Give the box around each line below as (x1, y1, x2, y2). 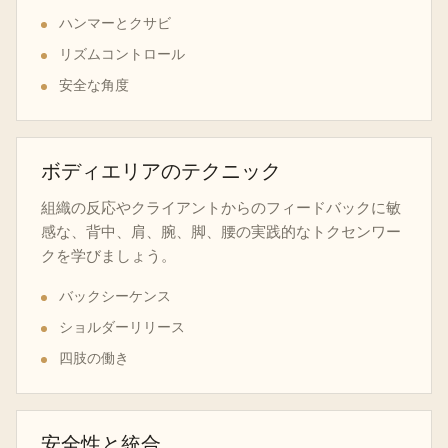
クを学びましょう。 (41, 245, 176, 265)
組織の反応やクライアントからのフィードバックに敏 (41, 197, 401, 217)
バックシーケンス (59, 286, 171, 305)
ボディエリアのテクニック (41, 160, 281, 184)
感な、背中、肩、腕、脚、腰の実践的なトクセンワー (41, 221, 401, 241)
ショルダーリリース (59, 317, 185, 336)
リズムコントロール (59, 44, 185, 63)
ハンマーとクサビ (59, 13, 171, 32)
